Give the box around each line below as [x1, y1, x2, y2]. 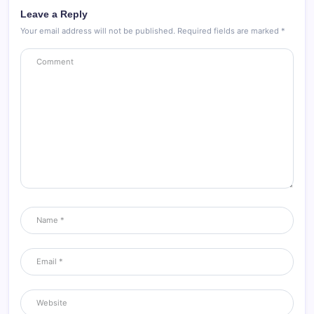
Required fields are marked [177, 25, 281, 36]
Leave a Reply [20, 8, 88, 20]
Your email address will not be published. [20, 25, 175, 36]
